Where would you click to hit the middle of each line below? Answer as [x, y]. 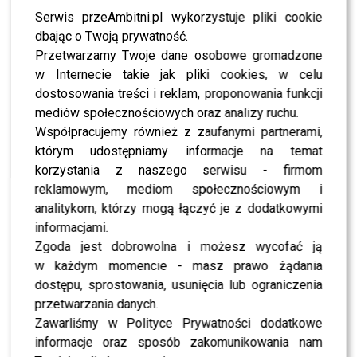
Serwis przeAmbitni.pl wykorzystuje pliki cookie [178, 17]
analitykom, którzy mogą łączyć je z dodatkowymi [178, 208]
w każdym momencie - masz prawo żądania [178, 266]
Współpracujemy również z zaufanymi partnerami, [178, 132]
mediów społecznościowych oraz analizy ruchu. [167, 113]
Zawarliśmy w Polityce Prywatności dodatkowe [178, 323]
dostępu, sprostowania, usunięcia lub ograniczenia [178, 285]
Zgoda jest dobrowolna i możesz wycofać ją [178, 247]
